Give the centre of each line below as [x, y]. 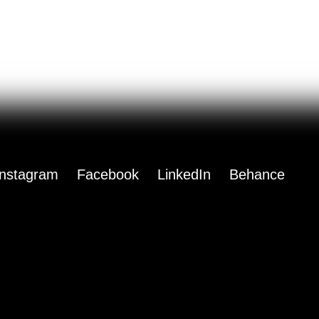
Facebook [108, 174]
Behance [257, 174]
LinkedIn [184, 174]
